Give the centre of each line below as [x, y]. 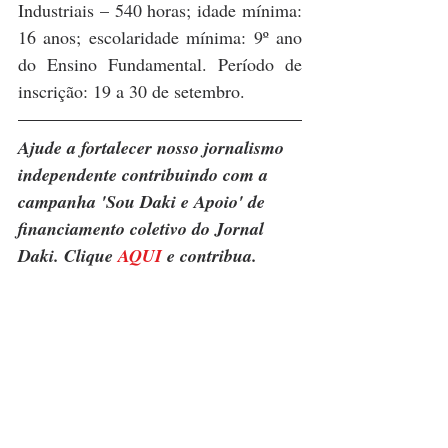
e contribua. [209, 256]
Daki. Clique [68, 256]
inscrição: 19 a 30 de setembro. [131, 91]
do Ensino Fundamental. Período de [160, 64]
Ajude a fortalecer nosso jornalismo [153, 148]
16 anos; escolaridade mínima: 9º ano [160, 37]
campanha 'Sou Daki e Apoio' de [144, 202]
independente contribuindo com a [145, 175]
